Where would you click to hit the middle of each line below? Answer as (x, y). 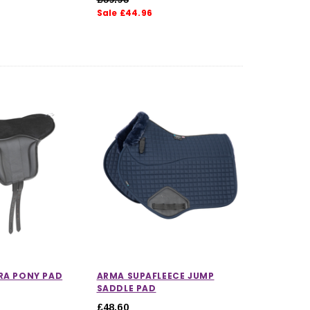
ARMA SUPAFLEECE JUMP (155, 275)
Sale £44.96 (125, 12)
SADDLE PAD (126, 288)
